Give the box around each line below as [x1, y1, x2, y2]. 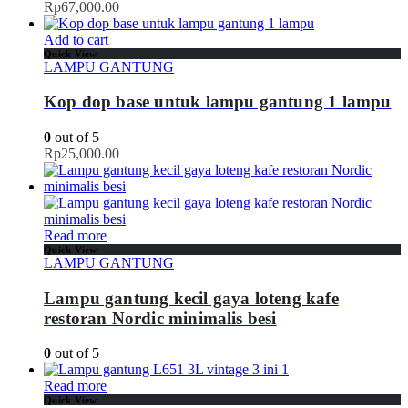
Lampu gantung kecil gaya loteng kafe [44, 288, 339, 308]
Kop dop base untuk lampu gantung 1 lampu [44, 92, 392, 112]
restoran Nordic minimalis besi [44, 308, 277, 328]
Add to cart [44, 31, 108, 47]
